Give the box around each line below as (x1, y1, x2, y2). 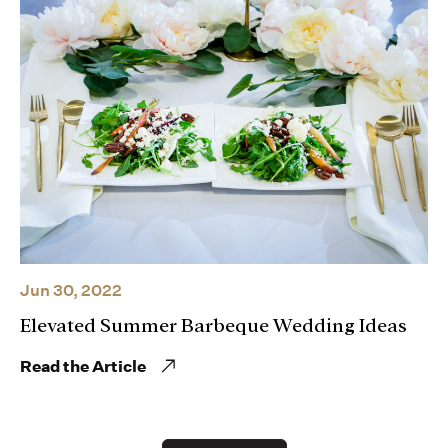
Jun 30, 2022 (20, 281, 122, 300)
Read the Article (20, 356, 146, 376)
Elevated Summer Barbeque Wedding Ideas (20, 316, 407, 335)
